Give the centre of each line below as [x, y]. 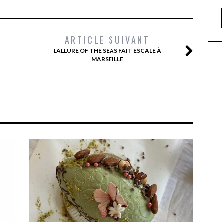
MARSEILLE [107, 59]
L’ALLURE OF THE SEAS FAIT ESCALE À [107, 50]
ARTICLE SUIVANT [107, 40]
